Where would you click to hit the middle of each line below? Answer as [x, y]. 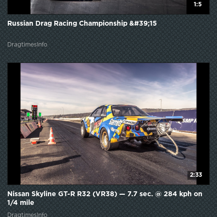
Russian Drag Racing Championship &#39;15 [82, 24]
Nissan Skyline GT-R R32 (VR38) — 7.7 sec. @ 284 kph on [105, 194]
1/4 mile [21, 203]
